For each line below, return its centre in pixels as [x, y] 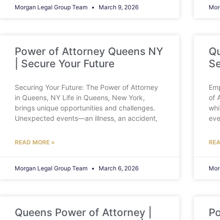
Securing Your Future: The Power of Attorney [86, 87]
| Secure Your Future [65, 64]
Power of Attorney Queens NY [89, 52]
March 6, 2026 [118, 168]
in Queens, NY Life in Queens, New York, [80, 98]
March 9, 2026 [118, 7]
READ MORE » [35, 142]
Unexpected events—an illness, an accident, [86, 118]
